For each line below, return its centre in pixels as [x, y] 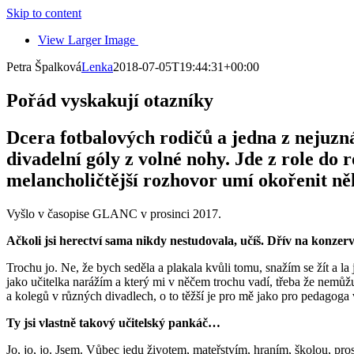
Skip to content [44, 13]
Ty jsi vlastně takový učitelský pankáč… [115, 322]
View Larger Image [87, 40]
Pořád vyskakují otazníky [110, 100]
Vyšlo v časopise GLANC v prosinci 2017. [114, 213]
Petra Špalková [44, 67]
